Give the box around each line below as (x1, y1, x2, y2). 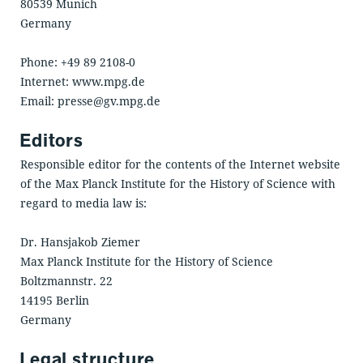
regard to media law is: (19, 195, 147, 211)
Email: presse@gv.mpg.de (19, 93, 160, 109)
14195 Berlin (19, 293, 89, 309)
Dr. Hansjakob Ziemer (19, 234, 140, 250)
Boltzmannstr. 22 (19, 273, 113, 289)
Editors (19, 130, 83, 151)
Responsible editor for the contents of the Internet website (19, 156, 340, 173)
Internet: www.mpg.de (19, 74, 145, 90)
